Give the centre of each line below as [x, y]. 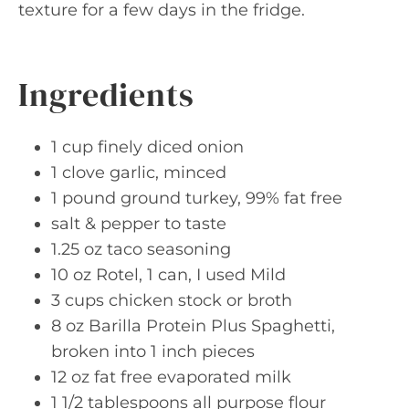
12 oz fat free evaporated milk [171, 377]
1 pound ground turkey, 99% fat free [197, 198]
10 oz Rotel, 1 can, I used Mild [168, 275]
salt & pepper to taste [139, 224]
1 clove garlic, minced [139, 173]
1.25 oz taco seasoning [141, 249]
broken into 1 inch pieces [153, 351]
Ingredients [106, 94]
